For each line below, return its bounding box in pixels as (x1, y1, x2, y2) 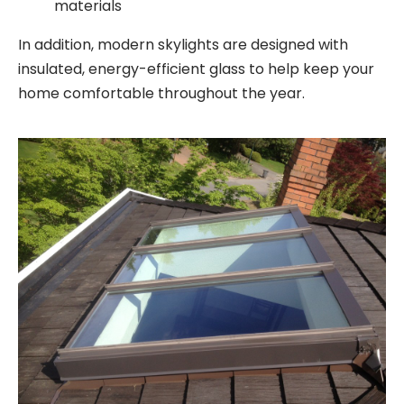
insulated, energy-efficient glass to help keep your (18, 58, 374, 79)
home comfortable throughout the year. (18, 82, 305, 104)
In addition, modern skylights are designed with (18, 33, 348, 55)
